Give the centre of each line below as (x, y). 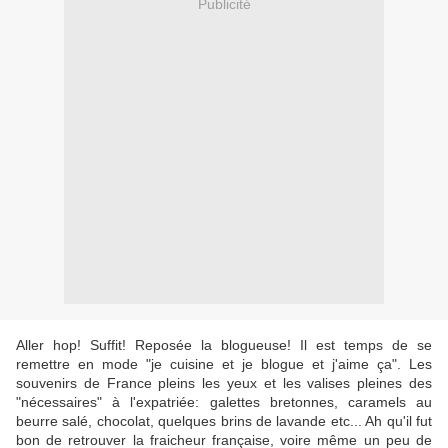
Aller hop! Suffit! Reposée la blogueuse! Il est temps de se (224, 345)
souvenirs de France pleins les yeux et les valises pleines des (224, 383)
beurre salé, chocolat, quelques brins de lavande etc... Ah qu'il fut (224, 421)
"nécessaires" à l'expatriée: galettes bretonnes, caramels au (224, 402)
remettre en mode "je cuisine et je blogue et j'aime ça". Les (224, 364)
